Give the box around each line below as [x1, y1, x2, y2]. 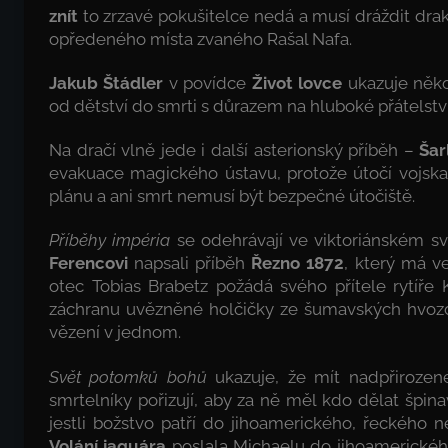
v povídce [163, 72, 252, 93]
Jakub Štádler [49, 72, 164, 93]
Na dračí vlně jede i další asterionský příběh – [49, 140, 420, 160]
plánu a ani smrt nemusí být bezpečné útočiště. [49, 186, 415, 206]
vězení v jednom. [49, 322, 181, 343]
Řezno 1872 [251, 253, 345, 274]
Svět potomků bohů [49, 366, 207, 387]
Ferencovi [49, 253, 128, 274]
